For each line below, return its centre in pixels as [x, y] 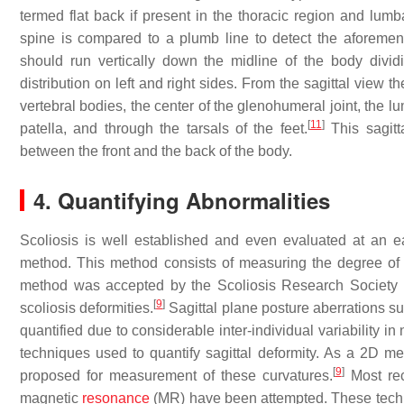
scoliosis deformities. [87, 308]
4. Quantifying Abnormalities [182, 200]
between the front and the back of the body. [156, 151]
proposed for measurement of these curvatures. [176, 376]
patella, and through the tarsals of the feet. [164, 129]
